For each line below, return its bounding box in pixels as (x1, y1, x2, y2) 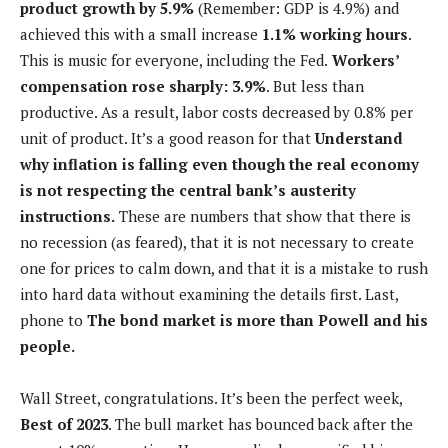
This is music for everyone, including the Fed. (20, 49, 328, 70)
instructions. (20, 205, 115, 226)
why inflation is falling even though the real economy (20, 153, 419, 174)
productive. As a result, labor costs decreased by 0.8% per (20, 101, 413, 122)
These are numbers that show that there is (115, 205, 411, 226)
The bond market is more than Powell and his (83, 309, 428, 330)
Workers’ (328, 49, 399, 70)
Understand (315, 127, 403, 148)
